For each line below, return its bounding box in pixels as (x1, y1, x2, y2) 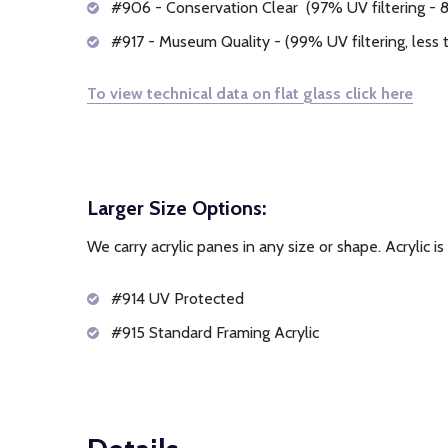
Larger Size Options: (87, 196, 266, 220)
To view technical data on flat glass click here (87, 84, 413, 103)
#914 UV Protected (111, 289, 252, 308)
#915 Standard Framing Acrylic (111, 323, 319, 342)
